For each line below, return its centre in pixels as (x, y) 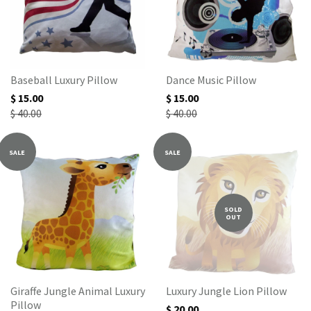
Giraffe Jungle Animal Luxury (78, 291)
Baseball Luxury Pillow (64, 80)
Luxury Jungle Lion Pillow (226, 291)
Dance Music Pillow (211, 80)
